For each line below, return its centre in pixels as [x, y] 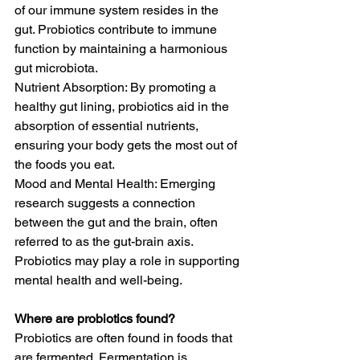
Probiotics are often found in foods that [125, 338]
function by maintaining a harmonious [123, 49]
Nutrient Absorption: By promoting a [117, 87]
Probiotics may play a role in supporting [129, 261]
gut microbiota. [56, 68]
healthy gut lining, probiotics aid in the [123, 106]
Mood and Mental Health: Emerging [117, 184]
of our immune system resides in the [118, 10]
